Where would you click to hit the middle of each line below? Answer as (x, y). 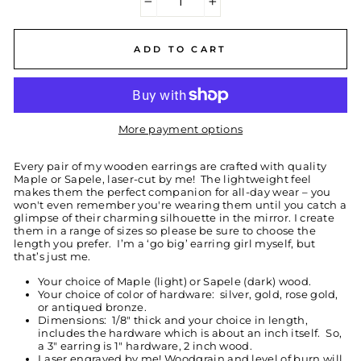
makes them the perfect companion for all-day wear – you (172, 192)
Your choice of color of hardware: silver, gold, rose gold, (188, 294)
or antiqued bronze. (94, 307)
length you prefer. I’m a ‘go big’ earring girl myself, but (165, 243)
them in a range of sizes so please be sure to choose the (165, 230)
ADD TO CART (180, 49)
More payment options (180, 129)
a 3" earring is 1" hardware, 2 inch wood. (145, 346)
